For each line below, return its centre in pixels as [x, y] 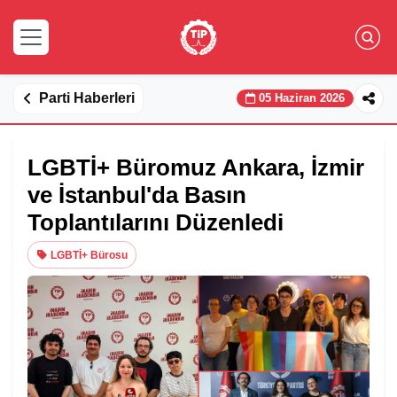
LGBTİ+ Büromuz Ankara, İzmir [196, 167]
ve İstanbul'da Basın [137, 195]
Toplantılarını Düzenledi [156, 222]
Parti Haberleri [86, 98]
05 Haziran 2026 [302, 98]
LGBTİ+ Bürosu [89, 255]
